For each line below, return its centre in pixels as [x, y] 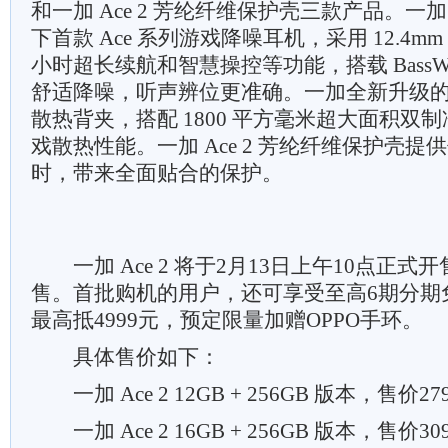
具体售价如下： [125, 357]
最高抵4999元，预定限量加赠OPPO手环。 [227, 320]
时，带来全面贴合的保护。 [157, 173]
